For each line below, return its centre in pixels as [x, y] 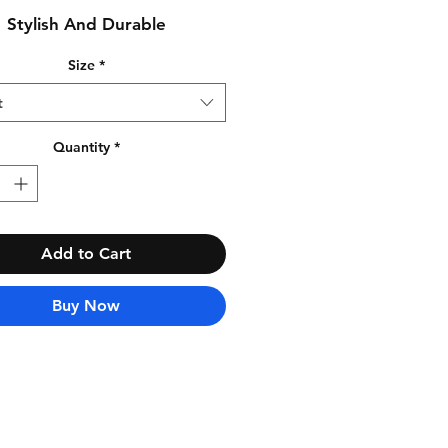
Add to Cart [86, 254]
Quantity [81, 147]
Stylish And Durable [86, 24]
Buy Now [86, 306]
